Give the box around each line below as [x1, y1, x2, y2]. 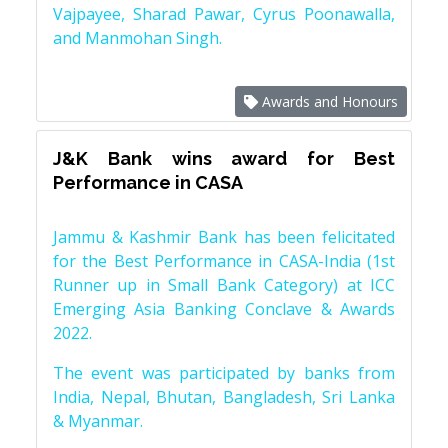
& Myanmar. [53, 410, 143, 433]
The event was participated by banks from [53, 362, 395, 385]
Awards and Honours [258, 92, 398, 112]
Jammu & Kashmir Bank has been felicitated [53, 226, 395, 249]
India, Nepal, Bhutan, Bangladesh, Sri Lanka [53, 386, 395, 409]
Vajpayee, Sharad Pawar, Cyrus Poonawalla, [53, 3, 395, 26]
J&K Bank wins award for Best [53, 148, 395, 170]
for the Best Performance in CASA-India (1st [53, 250, 395, 273]
